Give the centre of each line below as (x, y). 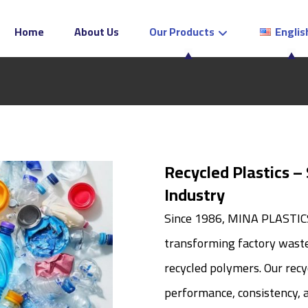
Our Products (181, 32)
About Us (96, 32)
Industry (194, 195)
